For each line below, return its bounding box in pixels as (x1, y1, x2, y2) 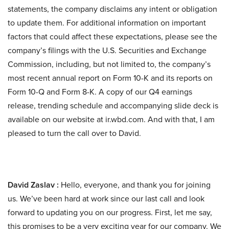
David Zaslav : (8, 179, 59, 191)
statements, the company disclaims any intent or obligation (8, 3, 217, 15)
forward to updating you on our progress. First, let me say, (8, 207, 212, 218)
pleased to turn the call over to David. (8, 127, 141, 139)
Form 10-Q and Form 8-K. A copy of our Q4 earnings (8, 86, 192, 98)
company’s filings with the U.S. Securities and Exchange (8, 44, 207, 56)
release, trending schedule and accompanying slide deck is (8, 100, 218, 111)
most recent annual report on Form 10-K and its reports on (8, 72, 213, 84)
